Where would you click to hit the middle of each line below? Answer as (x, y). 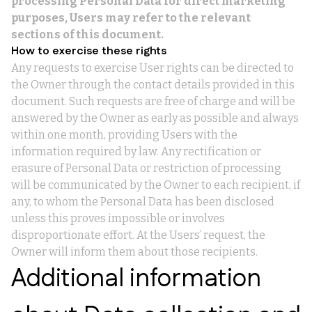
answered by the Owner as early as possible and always (155, 118)
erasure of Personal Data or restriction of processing (146, 168)
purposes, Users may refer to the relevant (131, 18)
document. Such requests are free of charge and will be (153, 101)
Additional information (136, 279)
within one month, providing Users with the (124, 135)
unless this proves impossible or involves (118, 218)
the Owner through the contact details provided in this (153, 85)
